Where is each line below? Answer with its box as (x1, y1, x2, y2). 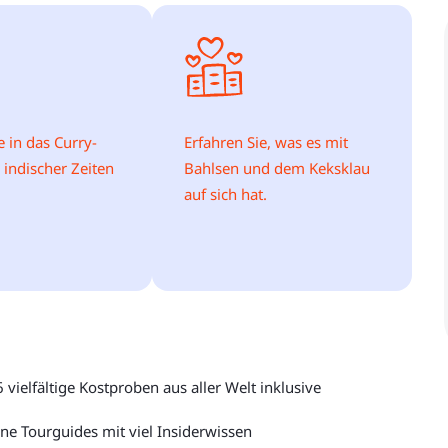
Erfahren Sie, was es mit (184, 132, 348, 152)
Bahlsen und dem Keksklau (184, 158, 370, 178)
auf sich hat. (184, 184, 267, 204)
